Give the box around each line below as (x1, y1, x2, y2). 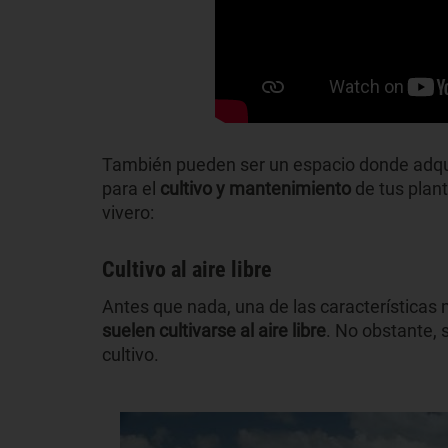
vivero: (102, 201, 154, 223)
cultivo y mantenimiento (160, 177, 351, 199)
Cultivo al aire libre (102, 256, 272, 282)
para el (102, 177, 160, 199)
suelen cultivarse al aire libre (102, 319, 326, 341)
